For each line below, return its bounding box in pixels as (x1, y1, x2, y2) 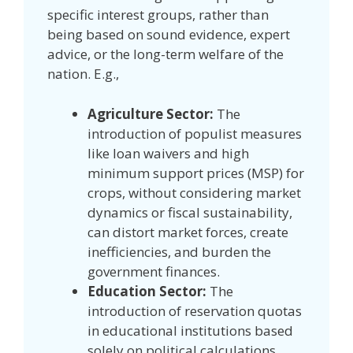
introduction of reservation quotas (87, 301, 302, 320)
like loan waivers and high (87, 143, 249, 162)
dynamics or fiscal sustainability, (87, 203, 292, 221)
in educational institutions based (87, 321, 293, 340)
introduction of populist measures (87, 124, 302, 143)
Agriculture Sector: (87, 104, 214, 123)
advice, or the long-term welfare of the (47, 45, 284, 64)
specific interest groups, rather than (47, 6, 269, 24)
